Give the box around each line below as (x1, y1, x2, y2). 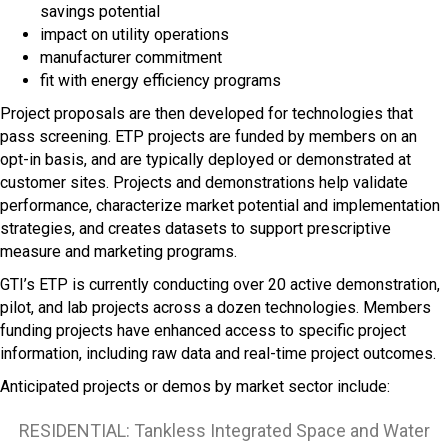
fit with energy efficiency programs (40, 71, 281, 90)
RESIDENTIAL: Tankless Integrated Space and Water (18, 420, 430, 441)
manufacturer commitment (40, 48, 222, 67)
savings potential (40, 2, 160, 21)
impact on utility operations (40, 25, 229, 44)
